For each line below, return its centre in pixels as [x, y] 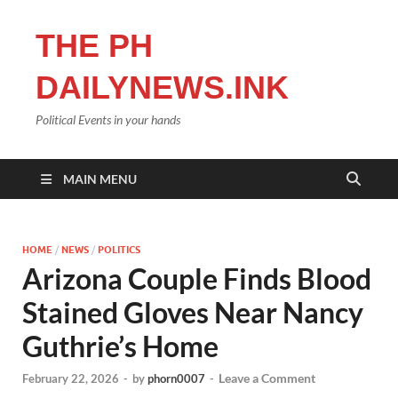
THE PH [94, 46]
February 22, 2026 [71, 379]
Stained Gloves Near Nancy [193, 312]
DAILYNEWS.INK [162, 88]
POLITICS [119, 250]
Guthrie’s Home [120, 346]
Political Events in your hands [108, 119]
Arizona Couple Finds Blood [197, 279]
